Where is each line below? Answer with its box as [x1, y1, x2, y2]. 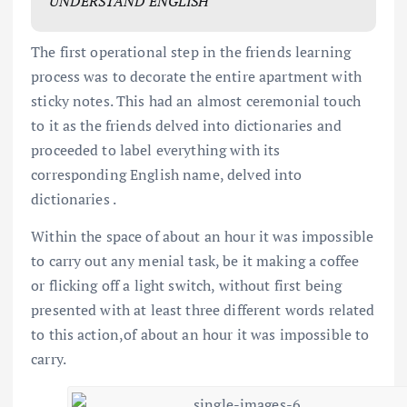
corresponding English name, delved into [31, 164, 303, 185]
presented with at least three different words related [31, 300, 375, 321]
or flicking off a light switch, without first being [31, 275, 342, 296]
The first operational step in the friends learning [31, 42, 352, 63]
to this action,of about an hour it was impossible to [31, 324, 370, 345]
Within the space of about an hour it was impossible [31, 226, 374, 247]
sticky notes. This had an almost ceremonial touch [31, 91, 361, 112]
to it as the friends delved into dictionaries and [31, 115, 342, 136]
